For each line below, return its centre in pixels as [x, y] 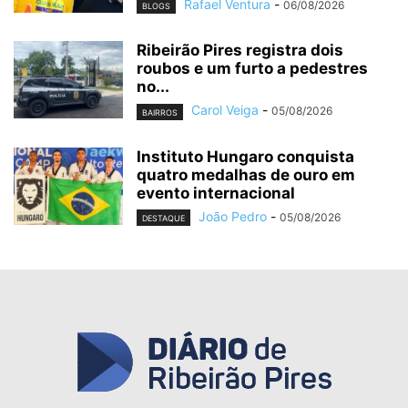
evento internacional [216, 193]
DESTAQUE [163, 218]
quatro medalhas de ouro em [246, 174]
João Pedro [233, 216]
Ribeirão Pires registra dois [240, 51]
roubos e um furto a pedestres [252, 69]
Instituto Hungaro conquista [245, 156]
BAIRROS [160, 112]
